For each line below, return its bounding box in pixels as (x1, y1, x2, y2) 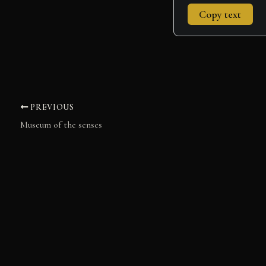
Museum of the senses (20, 118, 102, 131)
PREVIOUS (28, 102, 74, 112)
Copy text (199, 8, 242, 21)
